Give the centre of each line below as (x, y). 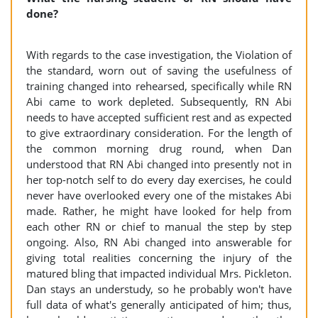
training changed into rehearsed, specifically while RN (159, 86)
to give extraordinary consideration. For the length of (159, 133)
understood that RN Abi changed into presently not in (159, 164)
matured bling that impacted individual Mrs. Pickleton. (159, 273)
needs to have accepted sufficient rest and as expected (159, 117)
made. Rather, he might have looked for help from (159, 211)
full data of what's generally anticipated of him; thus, (159, 305)
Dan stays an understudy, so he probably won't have (159, 289)
